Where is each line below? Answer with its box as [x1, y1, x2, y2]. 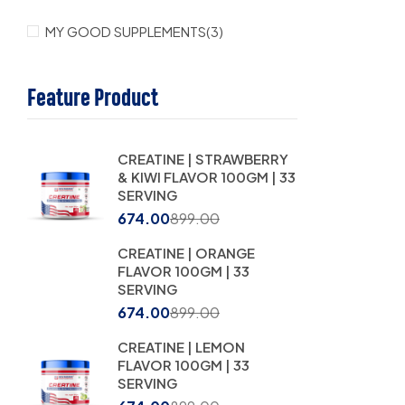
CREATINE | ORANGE [118, 244, 255, 262]
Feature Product [27, 83, 158, 112]
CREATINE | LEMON [118, 338, 245, 356]
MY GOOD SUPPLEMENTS [45, 23, 206, 41]
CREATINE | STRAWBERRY [118, 150, 288, 168]
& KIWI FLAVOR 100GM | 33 [118, 168, 296, 186]
